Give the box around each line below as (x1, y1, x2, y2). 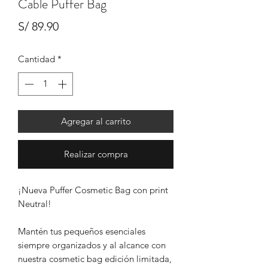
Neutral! (18, 197, 51, 209)
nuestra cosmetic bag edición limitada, (18, 252, 172, 264)
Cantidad (18, 53, 55, 65)
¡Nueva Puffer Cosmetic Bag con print (18, 184, 168, 196)
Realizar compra (63, 148, 128, 160)
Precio (58, 19, 92, 33)
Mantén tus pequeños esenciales (18, 225, 145, 237)
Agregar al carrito (60, 115, 131, 127)
